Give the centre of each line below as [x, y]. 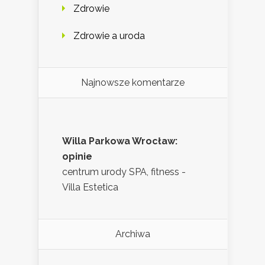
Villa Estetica [90, 188]
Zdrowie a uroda [109, 36]
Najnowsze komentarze [133, 83]
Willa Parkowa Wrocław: [120, 141]
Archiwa [133, 234]
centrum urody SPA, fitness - [124, 172]
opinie [77, 157]
